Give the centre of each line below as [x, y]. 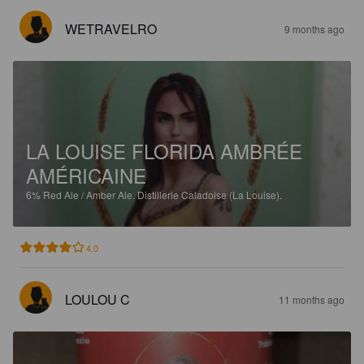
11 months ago [312, 299]
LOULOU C [97, 299]
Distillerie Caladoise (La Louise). [210, 195]
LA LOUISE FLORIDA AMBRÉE [164, 151]
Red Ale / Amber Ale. [90, 195]
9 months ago [314, 29]
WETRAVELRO [111, 29]
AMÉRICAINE [86, 175]
